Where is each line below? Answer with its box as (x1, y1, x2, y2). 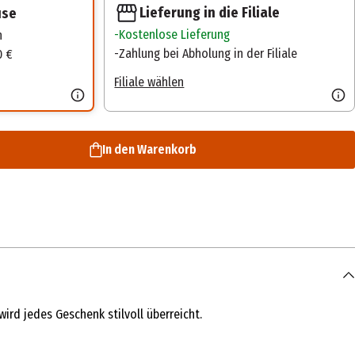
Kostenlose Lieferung (119, 27, 231, 43)
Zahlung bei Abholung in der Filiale (119, 46, 298, 62)
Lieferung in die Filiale (139, 4, 281, 21)
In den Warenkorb (101, 142, 197, 158)
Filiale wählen (114, 74, 185, 90)
